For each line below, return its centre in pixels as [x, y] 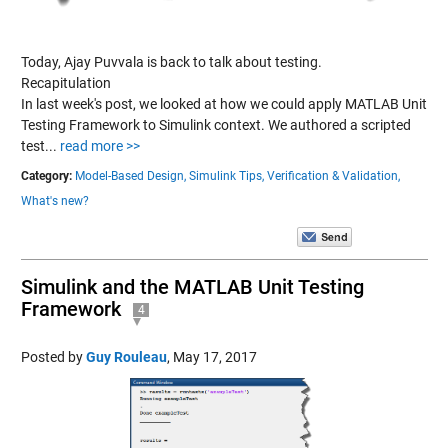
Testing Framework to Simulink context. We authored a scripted [215, 124]
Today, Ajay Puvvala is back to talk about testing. [171, 61]
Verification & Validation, [333, 175]
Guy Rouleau [126, 356]
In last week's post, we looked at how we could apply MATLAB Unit [223, 103]
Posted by [53, 356]
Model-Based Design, [130, 175]
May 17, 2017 [214, 356]
